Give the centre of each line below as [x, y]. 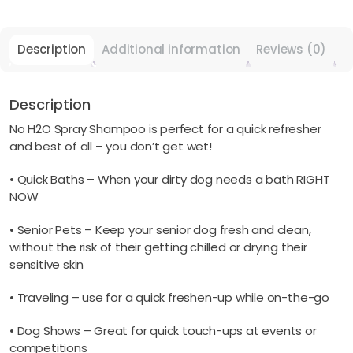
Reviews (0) [292, 49]
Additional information [171, 49]
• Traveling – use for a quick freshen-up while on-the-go [169, 297]
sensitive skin [47, 264]
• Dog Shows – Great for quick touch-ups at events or [163, 331]
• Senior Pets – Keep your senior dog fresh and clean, [160, 230]
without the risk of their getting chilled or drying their [158, 247]
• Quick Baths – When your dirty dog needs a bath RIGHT [170, 179]
